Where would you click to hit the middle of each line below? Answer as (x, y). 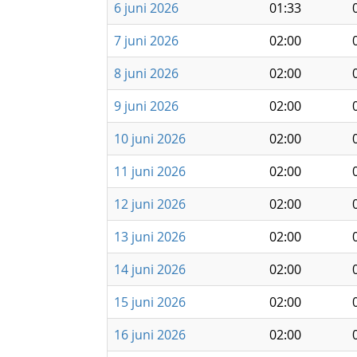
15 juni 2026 (150, 302)
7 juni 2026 (146, 41)
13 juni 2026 (150, 237)
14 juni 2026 (150, 269)
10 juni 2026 (150, 139)
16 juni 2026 (150, 335)
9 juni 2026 (146, 106)
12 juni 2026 (150, 204)
